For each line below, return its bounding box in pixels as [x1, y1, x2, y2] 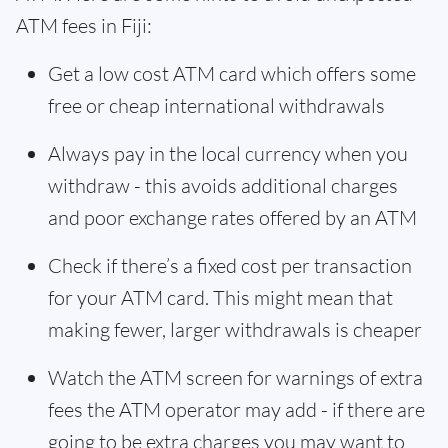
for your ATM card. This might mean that [48, 285, 393, 310]
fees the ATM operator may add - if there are [48, 397, 425, 422]
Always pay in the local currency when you [48, 141, 408, 166]
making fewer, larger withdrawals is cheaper [48, 317, 422, 342]
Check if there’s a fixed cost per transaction [48, 253, 412, 278]
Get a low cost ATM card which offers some [48, 61, 416, 86]
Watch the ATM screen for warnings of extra [48, 365, 423, 390]
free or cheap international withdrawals [48, 93, 385, 118]
